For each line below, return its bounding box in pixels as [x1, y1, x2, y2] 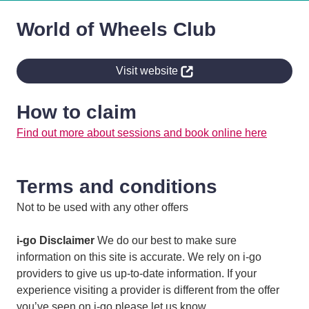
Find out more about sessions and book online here [17, 127, 267, 139]
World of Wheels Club [17, 19, 216, 41]
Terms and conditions [17, 176, 217, 198]
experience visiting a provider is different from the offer [17, 284, 279, 297]
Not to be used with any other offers [17, 201, 188, 214]
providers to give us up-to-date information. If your [17, 268, 257, 280]
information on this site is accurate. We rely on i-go [17, 251, 261, 263]
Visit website [116, 65, 181, 77]
